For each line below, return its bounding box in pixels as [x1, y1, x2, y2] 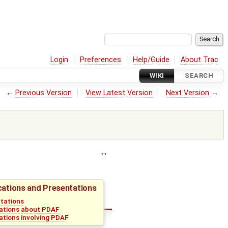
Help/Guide [132, 55, 169, 64]
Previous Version [15, 88, 72, 97]
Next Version [166, 88, 210, 97]
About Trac [181, 55, 219, 64]
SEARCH [185, 72, 213, 80]
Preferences [80, 55, 122, 64]
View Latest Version [85, 88, 153, 97]
